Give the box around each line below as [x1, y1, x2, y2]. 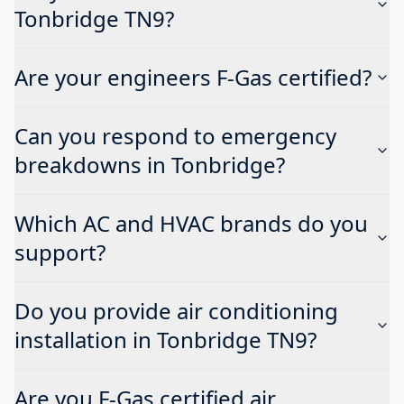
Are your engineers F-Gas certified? [14, 61, 372, 92]
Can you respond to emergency [14, 120, 336, 151]
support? [14, 236, 106, 267]
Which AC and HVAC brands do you [14, 207, 368, 238]
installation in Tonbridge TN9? [14, 324, 317, 354]
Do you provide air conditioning [14, 295, 338, 326]
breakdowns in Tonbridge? [14, 149, 285, 179]
